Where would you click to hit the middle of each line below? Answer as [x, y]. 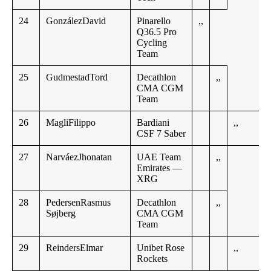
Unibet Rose [161, 248]
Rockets [152, 259]
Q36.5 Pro [157, 32]
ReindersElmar [74, 248]
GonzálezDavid [76, 21]
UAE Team [159, 157]
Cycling [152, 43]
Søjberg [61, 214]
